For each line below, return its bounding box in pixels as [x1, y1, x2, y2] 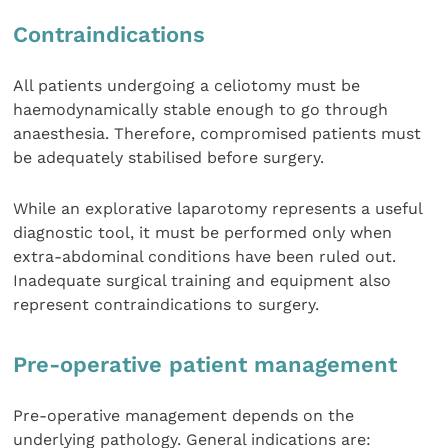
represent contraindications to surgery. [13, 294, 320, 314]
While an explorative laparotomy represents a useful [13, 198, 423, 218]
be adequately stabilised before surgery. [13, 148, 325, 168]
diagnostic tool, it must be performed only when [13, 222, 393, 242]
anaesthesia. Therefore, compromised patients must [13, 124, 422, 144]
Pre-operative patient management [13, 351, 398, 377]
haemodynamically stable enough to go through [13, 100, 389, 120]
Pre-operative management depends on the [13, 406, 355, 426]
